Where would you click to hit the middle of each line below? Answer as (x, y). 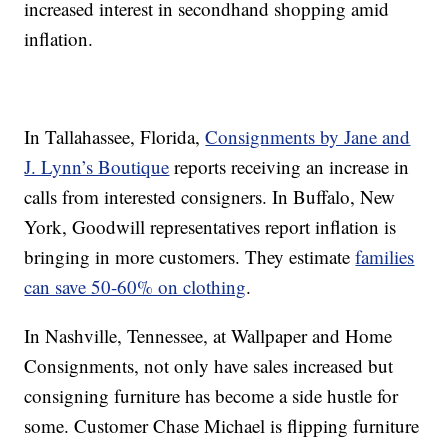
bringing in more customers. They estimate (190, 256)
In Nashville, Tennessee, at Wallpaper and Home (208, 335)
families (385, 256)
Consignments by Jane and (308, 136)
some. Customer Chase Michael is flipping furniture (222, 425)
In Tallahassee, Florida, (115, 136)
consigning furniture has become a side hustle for (211, 395)
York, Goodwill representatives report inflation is (210, 226)
